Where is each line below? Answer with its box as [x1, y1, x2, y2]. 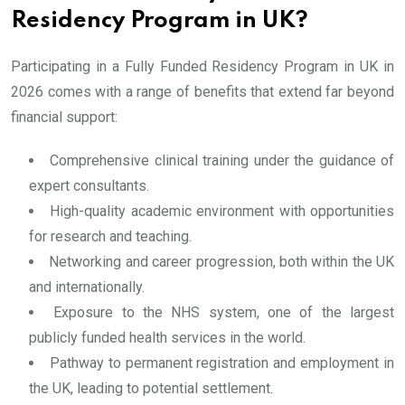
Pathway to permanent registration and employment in [49, 354, 395, 372]
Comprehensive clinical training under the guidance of [50, 152, 395, 170]
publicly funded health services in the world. [29, 329, 306, 347]
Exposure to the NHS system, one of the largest [53, 304, 395, 322]
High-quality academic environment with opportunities [50, 202, 395, 221]
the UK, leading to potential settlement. [29, 380, 273, 398]
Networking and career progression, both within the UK [49, 253, 394, 271]
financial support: [11, 108, 118, 127]
